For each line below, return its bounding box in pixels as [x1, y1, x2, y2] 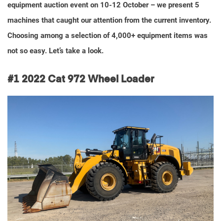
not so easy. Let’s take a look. [7, 46, 104, 55]
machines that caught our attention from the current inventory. [7, 16, 211, 25]
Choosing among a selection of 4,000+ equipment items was [7, 31, 208, 40]
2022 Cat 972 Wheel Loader [22, 74, 154, 84]
